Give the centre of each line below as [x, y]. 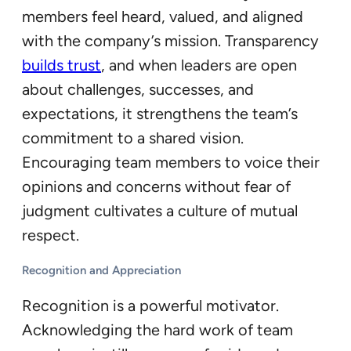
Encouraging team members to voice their [171, 162]
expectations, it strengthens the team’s [160, 113]
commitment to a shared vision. [133, 138]
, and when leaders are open [199, 65]
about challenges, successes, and [138, 89]
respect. [51, 235]
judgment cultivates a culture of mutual [160, 210]
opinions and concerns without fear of [156, 186]
